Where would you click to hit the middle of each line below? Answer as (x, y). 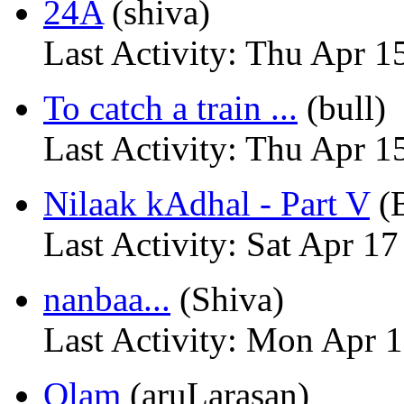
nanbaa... (107, 299)
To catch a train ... (170, 108)
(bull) (342, 108)
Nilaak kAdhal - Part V (207, 203)
